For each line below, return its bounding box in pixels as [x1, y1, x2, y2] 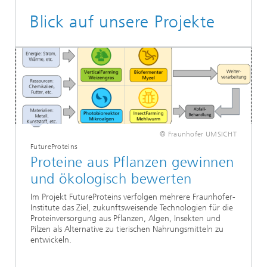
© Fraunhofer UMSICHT [160, 129, 237, 138]
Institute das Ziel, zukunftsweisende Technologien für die [30, 203, 233, 213]
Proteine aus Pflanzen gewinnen [30, 153, 235, 170]
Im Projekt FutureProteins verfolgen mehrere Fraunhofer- [30, 192, 235, 203]
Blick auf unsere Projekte [30, 11, 215, 32]
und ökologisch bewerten [30, 170, 192, 187]
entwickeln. [30, 235, 72, 246]
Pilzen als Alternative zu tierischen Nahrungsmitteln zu [30, 224, 223, 235]
